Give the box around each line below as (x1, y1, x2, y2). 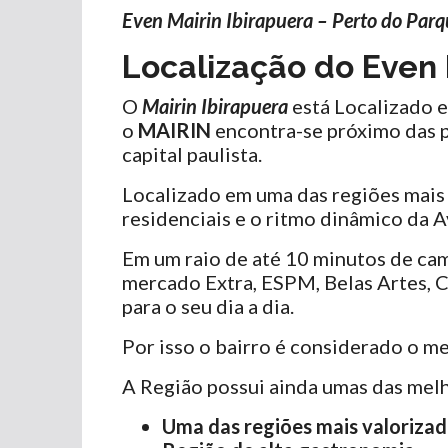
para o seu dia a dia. (122, 294, 294, 319)
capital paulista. (122, 142, 262, 167)
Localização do (122, 48, 362, 86)
